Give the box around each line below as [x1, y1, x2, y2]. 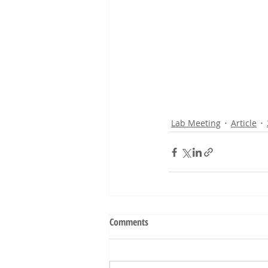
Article [231, 117, 257, 129]
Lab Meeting [171, 117, 221, 129]
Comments [109, 215, 148, 229]
